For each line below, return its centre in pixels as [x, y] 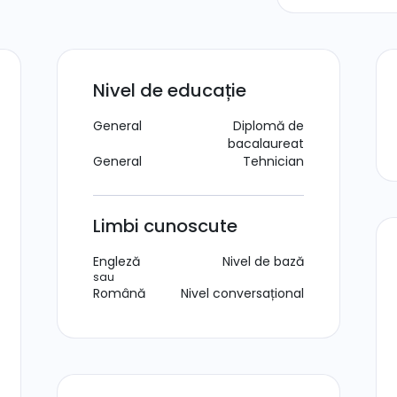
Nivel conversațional [242, 293]
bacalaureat [266, 144]
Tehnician [273, 161]
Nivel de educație [170, 90]
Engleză [117, 261]
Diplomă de [269, 126]
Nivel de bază [263, 261]
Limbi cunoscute [165, 226]
